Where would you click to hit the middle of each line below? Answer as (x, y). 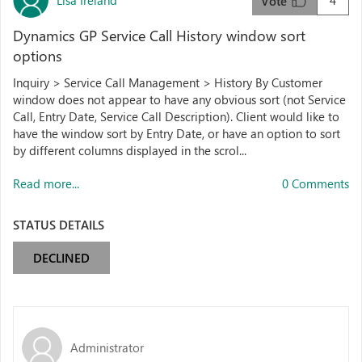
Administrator (107, 347)
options (38, 56)
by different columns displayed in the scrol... (130, 150)
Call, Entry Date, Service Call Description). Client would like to (176, 116)
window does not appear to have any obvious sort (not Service (179, 99)
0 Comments (316, 183)
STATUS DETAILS (59, 225)
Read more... (46, 183)
